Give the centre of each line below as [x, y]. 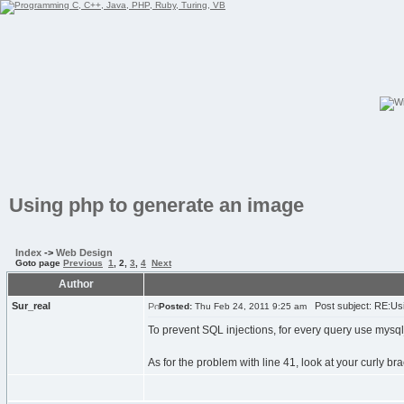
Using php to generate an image [156, 205]
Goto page [39, 263]
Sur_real [31, 306]
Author [76, 284]
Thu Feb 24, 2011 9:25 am [249, 306]
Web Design [84, 252]
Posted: [175, 306]
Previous [83, 263]
